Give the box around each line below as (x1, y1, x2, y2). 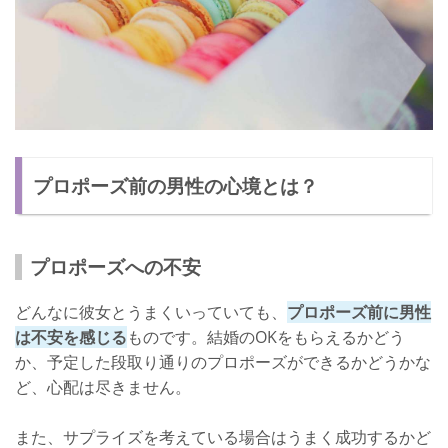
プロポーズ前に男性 (287, 300, 431, 323)
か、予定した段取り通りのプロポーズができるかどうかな (15, 350, 431, 373)
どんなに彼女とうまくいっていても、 (15, 300, 287, 323)
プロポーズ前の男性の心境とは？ (33, 171, 319, 199)
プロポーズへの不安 (30, 252, 201, 280)
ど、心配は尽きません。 (15, 375, 191, 398)
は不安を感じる (15, 325, 127, 348)
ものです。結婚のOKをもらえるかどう (127, 325, 405, 348)
